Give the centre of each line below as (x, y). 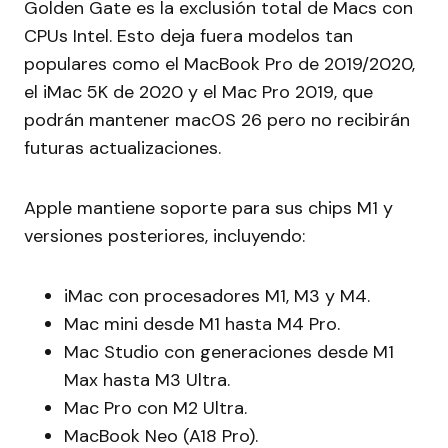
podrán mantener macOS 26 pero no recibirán (217, 120)
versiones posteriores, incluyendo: (164, 236)
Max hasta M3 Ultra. (147, 380)
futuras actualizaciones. (122, 148)
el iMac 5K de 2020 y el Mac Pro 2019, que (198, 92)
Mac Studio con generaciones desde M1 (229, 352)
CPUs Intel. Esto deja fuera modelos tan (188, 36)
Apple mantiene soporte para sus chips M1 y (208, 208)
